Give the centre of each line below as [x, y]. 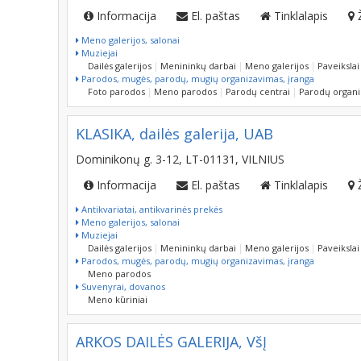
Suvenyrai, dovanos [122, 286]
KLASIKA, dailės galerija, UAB [174, 134]
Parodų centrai [258, 91]
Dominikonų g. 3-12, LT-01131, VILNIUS [180, 159]
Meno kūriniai [118, 299]
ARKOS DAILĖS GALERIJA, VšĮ [171, 342]
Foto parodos [116, 91]
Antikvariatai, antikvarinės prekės [151, 209]
